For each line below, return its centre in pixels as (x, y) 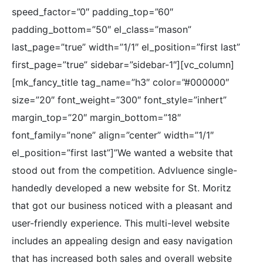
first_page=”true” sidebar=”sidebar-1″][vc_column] (123, 65)
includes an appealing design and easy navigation (122, 241)
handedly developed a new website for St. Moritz (122, 188)
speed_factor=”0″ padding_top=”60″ (92, 12)
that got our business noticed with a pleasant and (122, 205)
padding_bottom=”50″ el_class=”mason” (102, 29)
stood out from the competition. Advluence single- (124, 170)
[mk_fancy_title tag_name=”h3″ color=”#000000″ (120, 82)
